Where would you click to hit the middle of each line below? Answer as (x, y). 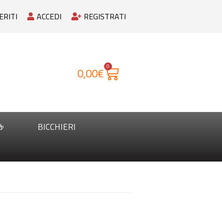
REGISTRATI (105, 16)
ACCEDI (49, 16)
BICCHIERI (57, 127)
